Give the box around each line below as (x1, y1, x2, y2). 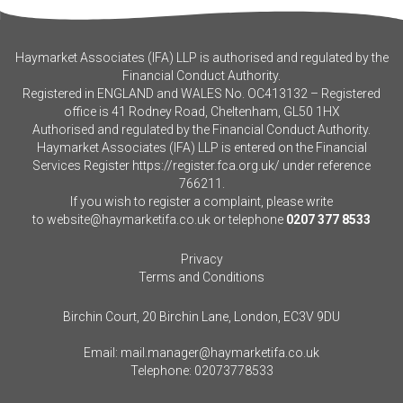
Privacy (180, 252, 223, 266)
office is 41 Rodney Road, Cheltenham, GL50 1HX (63, 104, 340, 119)
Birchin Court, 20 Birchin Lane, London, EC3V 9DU (63, 309, 340, 324)
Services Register (32, 158, 132, 173)
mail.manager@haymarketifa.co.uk (121, 345, 319, 360)
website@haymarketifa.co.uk (47, 212, 210, 227)
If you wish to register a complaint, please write (70, 194, 333, 209)
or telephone (210, 212, 283, 227)
